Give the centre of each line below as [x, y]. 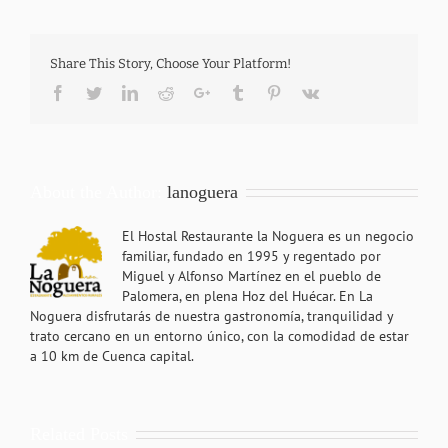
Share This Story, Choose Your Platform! [170, 63]
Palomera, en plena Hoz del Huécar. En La [247, 295]
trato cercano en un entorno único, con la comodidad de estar [219, 335]
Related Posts [79, 433]
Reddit [194, 91]
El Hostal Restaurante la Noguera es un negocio [268, 235]
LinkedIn [166, 91]
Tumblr [268, 91]
